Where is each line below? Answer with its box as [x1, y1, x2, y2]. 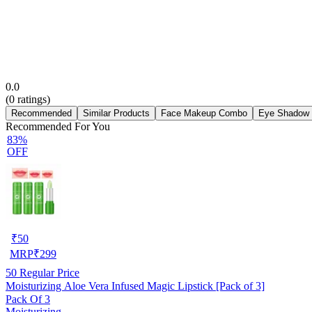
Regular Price [17, 266, 79, 279]
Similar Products [83, 107, 150, 118]
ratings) [15, 93, 50, 105]
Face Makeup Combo [161, 107, 247, 118]
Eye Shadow [258, 107, 309, 118]
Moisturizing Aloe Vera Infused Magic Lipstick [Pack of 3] [6, 279, 265, 292]
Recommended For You [6, 120, 110, 132]
